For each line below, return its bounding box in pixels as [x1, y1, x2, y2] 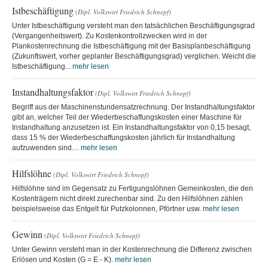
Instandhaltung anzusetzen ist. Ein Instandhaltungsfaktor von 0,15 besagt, [12, 123, 251, 132]
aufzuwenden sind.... [12, 143, 81, 152]
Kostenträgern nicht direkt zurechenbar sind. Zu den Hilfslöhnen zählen [12, 194, 243, 203]
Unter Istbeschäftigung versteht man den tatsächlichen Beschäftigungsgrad [12, 21, 255, 30]
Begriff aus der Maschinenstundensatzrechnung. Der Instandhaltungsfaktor [12, 102, 255, 111]
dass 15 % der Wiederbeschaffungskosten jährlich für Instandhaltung [12, 133, 235, 142]
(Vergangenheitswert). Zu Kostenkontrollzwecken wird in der [12, 31, 207, 40]
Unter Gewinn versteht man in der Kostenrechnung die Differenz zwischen [12, 245, 252, 254]
